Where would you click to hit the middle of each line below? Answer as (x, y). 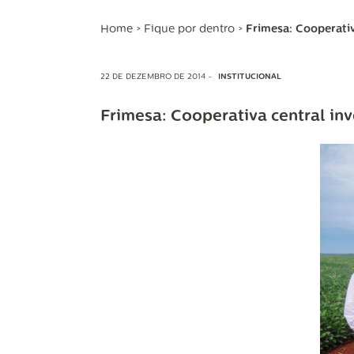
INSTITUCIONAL (250, 77)
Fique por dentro (189, 29)
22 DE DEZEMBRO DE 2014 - (157, 77)
